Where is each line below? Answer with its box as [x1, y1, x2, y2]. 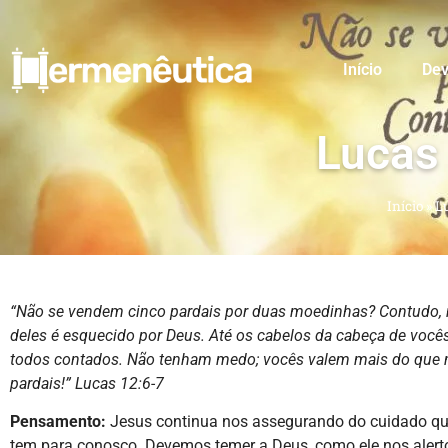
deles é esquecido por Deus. [10, 326, 209, 345]
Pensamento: [10, 412, 106, 432]
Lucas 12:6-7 [75, 374, 164, 393]
